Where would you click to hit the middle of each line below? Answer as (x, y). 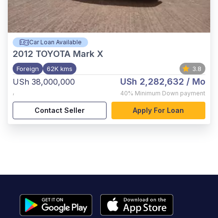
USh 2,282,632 (152, 81)
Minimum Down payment (170, 93)
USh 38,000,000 (44, 82)
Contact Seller (60, 110)
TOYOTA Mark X (69, 54)
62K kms (60, 68)
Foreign (28, 68)
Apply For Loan (158, 110)
